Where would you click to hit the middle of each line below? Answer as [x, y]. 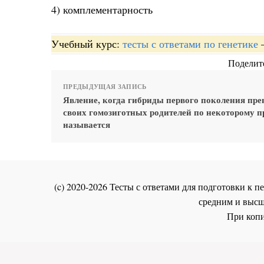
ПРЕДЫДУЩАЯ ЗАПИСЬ [105, 86]
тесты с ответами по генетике [190, 43]
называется [87, 124]
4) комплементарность [102, 10]
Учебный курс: [87, 43]
